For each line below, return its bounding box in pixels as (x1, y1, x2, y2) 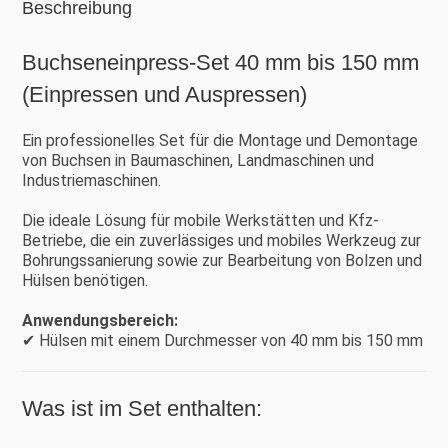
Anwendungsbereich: (22, 310, 179, 330)
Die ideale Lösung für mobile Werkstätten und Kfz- (22, 210, 380, 230)
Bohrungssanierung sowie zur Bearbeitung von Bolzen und (22, 250, 423, 270)
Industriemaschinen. (22, 170, 162, 190)
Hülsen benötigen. (22, 270, 149, 290)
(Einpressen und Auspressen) (22, 81, 308, 107)
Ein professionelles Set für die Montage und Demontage (22, 130, 419, 150)
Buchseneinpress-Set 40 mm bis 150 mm (22, 49, 420, 75)
